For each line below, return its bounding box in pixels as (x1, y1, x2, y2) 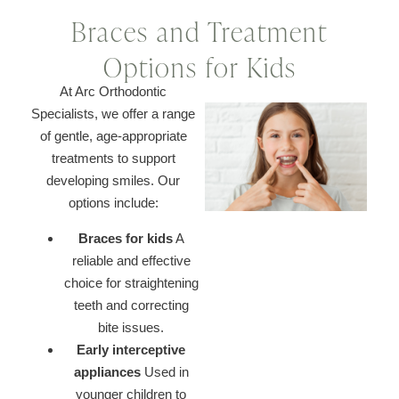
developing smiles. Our (46, 173, 180, 188)
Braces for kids (77, 231, 173, 246)
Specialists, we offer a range (31, 106, 195, 121)
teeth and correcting (73, 297, 189, 313)
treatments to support (51, 151, 175, 166)
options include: (68, 195, 159, 210)
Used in (140, 364, 189, 379)
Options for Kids (102, 48, 297, 85)
